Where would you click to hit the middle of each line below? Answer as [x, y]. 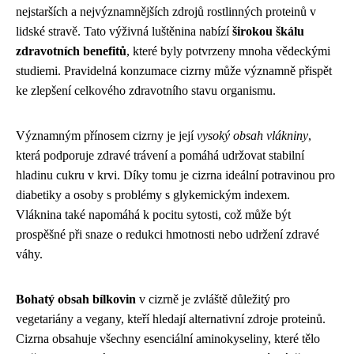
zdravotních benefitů [71, 51]
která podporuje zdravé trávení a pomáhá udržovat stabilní [160, 155]
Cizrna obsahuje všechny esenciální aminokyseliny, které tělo [168, 339]
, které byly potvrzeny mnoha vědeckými [228, 51]
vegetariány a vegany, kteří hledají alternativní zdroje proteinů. [171, 319]
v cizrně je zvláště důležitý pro [213, 299]
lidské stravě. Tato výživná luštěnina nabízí [124, 31]
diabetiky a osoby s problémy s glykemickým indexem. [153, 195]
